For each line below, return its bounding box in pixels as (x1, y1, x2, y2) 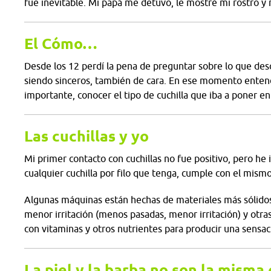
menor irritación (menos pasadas (24, 209, 164, 220)
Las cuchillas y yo (24, 128, 149, 145)
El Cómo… (24, 35, 97, 52)
